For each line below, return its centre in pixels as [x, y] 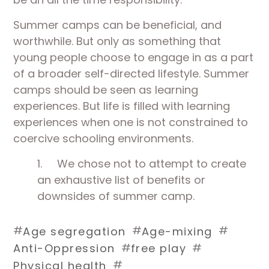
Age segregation [74, 231]
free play [159, 249]
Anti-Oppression [64, 249]
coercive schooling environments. [104, 138]
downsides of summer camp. [118, 196]
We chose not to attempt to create [152, 164]
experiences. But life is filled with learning [122, 106]
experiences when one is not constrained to [131, 122]
